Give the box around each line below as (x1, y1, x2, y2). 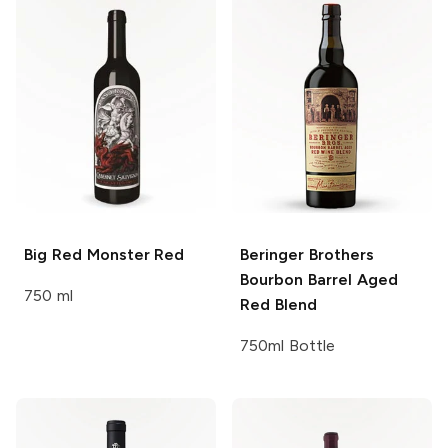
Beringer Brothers (240, 245, 374, 265)
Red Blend (240, 295, 317, 315)
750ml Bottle (240, 336, 335, 356)
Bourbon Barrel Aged (240, 270, 398, 290)
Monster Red (81, 245, 185, 265)
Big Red (24, 245, 82, 265)
